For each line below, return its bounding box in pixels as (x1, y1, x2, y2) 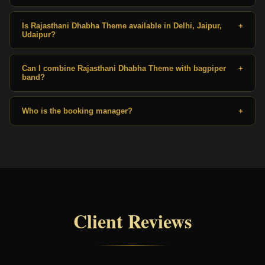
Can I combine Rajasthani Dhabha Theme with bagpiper (22, 63, 226, 73)
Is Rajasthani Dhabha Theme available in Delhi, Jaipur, (22, 21, 222, 30)
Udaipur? (22, 30, 56, 39)
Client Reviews (73, 206, 192, 235)
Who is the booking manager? (22, 106, 132, 115)
